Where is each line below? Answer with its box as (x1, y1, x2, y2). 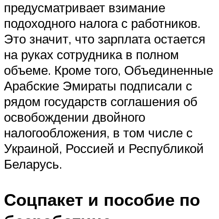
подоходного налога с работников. (4, 15, 200, 31)
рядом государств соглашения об (4, 93, 197, 109)
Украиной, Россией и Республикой (4, 140, 204, 156)
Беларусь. (4, 156, 62, 172)
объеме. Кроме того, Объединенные (4, 62, 213, 78)
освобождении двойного (4, 109, 145, 125)
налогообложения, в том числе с (4, 125, 193, 141)
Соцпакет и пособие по (4, 189, 200, 211)
